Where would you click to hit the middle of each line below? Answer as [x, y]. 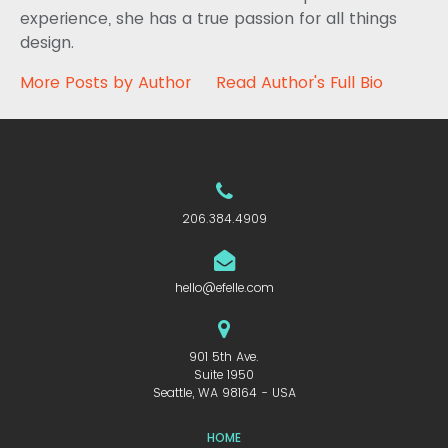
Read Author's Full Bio [299, 83]
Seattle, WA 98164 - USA [224, 393]
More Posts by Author [105, 83]
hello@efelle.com [224, 288]
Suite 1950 [224, 375]
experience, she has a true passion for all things [208, 19]
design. [47, 43]
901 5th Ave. [224, 357]
